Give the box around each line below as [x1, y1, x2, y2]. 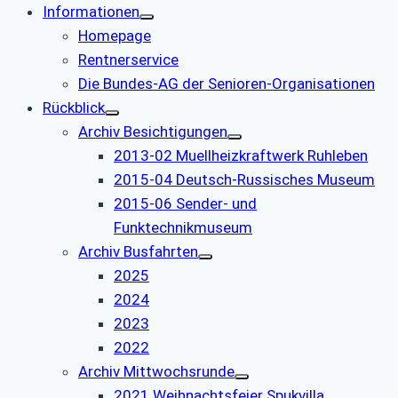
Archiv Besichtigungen [78, 122, 227, 140]
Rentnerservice [78, 50, 179, 68]
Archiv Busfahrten [78, 242, 198, 260]
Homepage [78, 26, 151, 44]
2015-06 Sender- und [114, 194, 257, 212]
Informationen [43, 2, 139, 20]
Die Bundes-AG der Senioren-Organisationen [78, 74, 375, 92]
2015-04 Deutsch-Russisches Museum [114, 170, 375, 188]
